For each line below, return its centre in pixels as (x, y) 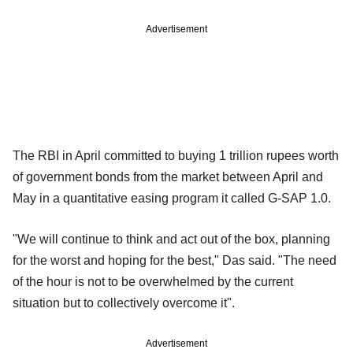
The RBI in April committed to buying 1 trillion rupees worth (176, 156)
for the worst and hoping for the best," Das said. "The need (175, 261)
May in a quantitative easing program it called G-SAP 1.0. (172, 199)
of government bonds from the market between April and (168, 177)
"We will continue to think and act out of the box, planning (171, 240)
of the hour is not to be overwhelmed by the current (153, 282)
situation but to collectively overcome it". (124, 303)
